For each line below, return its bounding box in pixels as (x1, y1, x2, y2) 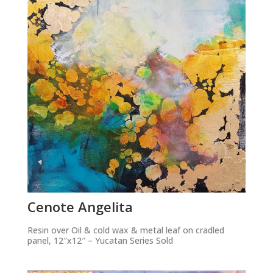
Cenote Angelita (27, 197, 133, 216)
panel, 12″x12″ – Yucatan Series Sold (27, 234, 173, 246)
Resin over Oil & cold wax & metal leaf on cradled (27, 224, 224, 236)
